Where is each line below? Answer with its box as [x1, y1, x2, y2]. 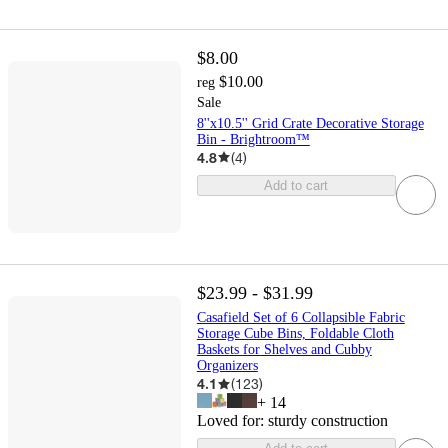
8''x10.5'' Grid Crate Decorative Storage [196, 115, 424, 131]
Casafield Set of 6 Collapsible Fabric [196, 310, 405, 326]
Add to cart [264, 177, 329, 193]
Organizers [196, 358, 258, 374]
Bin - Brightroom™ [196, 131, 310, 147]
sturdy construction [267, 412, 388, 430]
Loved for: [196, 412, 268, 430]
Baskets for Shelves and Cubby [196, 342, 372, 358]
